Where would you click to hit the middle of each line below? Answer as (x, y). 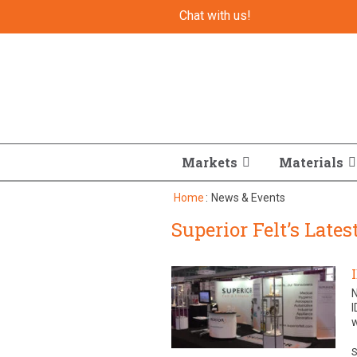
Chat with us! (216, 16)
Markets (210, 162)
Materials (311, 162)
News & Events (248, 198)
